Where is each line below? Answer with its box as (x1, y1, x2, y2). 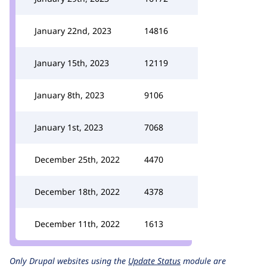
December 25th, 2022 (35, 154, 120, 165)
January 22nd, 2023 (35, 25, 111, 36)
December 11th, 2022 (35, 218, 120, 229)
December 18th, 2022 (35, 186, 120, 197)
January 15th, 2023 (35, 57, 109, 69)
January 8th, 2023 (35, 89, 104, 101)
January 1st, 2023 (35, 122, 103, 133)
